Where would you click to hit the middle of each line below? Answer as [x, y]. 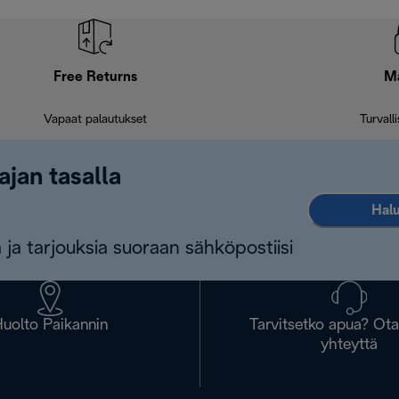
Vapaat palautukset [96, 120]
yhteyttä [350, 345]
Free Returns [96, 77]
